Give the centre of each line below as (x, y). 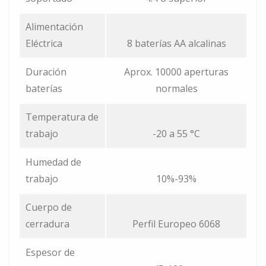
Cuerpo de (49, 208)
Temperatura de (62, 117)
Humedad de (53, 162)
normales (176, 89)
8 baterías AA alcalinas (176, 44)
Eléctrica (44, 44)
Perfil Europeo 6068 (176, 224)
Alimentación (54, 27)
